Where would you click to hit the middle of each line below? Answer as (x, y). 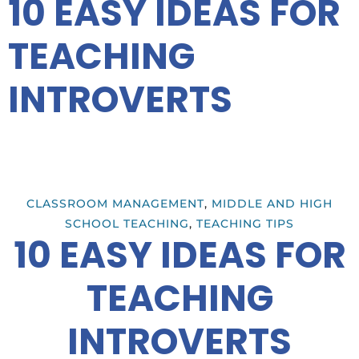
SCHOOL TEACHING (127, 224)
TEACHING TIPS (245, 224)
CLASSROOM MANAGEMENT (115, 204)
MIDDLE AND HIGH (272, 204)
